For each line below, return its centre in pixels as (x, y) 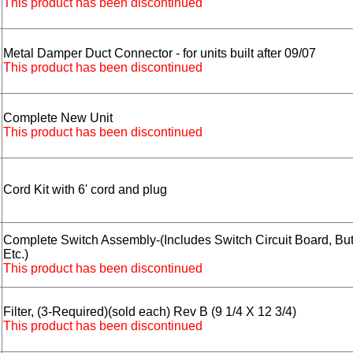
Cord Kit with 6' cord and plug (85, 190)
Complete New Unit (58, 118)
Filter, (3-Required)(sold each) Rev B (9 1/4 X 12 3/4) (150, 312)
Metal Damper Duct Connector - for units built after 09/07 (160, 54)
